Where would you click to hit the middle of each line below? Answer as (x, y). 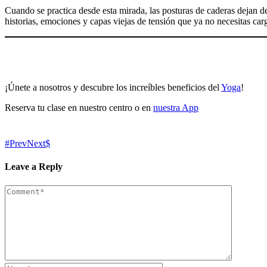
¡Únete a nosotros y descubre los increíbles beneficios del (113, 88)
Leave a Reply (34, 167)
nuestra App (176, 108)
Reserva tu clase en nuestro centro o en (79, 108)
